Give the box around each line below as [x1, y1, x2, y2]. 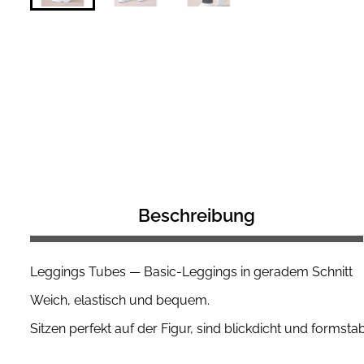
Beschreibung [138, 204, 255, 226]
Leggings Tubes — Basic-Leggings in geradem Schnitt [30, 263, 353, 279]
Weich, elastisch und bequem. [30, 292, 210, 308]
